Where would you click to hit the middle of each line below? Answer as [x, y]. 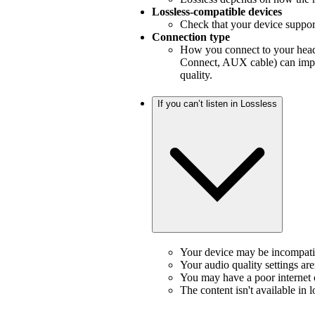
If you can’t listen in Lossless [217, 104]
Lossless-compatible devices [217, 12]
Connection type [191, 37]
